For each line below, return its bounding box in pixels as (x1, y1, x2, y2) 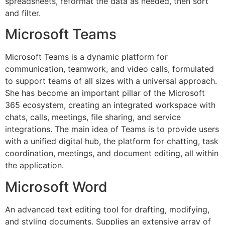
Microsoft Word (5, 178, 107, 195)
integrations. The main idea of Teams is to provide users (5, 124, 219, 135)
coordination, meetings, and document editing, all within (5, 148, 218, 159)
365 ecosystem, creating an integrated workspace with (5, 100, 215, 110)
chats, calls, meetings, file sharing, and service (5, 112, 181, 123)
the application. (5, 160, 64, 171)
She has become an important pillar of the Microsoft (5, 88, 205, 98)
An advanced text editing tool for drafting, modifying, (5, 204, 209, 214)
